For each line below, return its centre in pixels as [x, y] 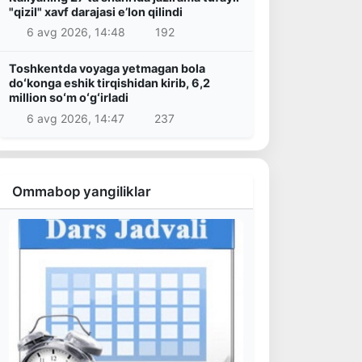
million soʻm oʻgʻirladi [69, 98]
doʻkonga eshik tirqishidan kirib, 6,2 [109, 83]
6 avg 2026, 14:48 [76, 32]
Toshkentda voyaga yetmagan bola [107, 69]
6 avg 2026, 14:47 [75, 118]
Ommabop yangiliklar [82, 191]
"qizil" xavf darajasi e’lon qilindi [96, 11]
